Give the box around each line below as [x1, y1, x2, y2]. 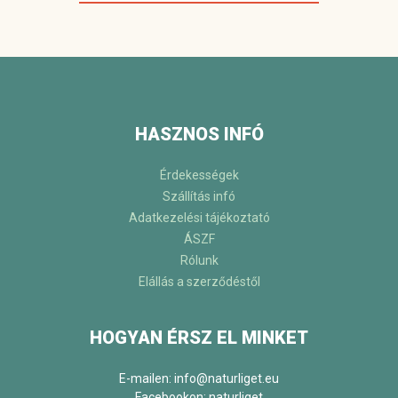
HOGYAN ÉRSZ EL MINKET [90, 327, 308, 349]
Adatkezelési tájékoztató [128, 211, 270, 226]
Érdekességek [159, 168, 239, 183]
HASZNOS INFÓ [134, 123, 264, 146]
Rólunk [179, 253, 219, 268]
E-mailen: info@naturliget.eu [119, 371, 279, 386]
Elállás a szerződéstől [138, 275, 260, 290]
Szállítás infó [163, 189, 235, 204]
